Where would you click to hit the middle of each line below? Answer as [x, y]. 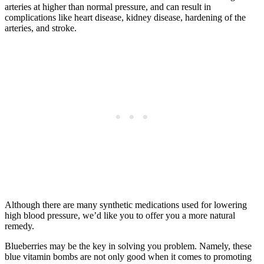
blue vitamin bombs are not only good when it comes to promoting [128, 256]
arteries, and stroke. [41, 28]
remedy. [19, 226]
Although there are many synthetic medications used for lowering [126, 204]
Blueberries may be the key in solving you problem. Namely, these [128, 246]
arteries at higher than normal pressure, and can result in [108, 6]
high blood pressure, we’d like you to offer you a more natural [120, 215]
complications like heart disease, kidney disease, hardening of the [125, 17]
